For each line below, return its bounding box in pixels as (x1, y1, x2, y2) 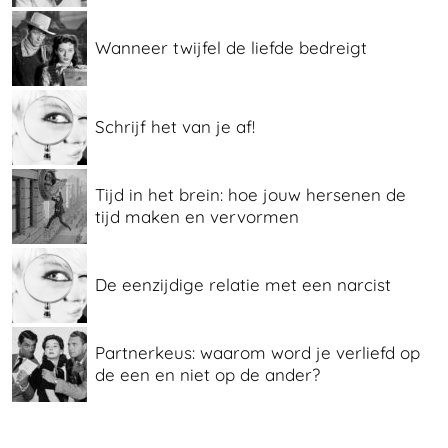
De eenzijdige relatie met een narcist (95, 274, 391, 296)
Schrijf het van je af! (95, 116, 255, 138)
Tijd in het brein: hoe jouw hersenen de (95, 184, 406, 206)
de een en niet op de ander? (95, 364, 320, 386)
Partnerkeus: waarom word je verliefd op (95, 342, 420, 364)
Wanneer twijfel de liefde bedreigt (95, 37, 367, 59)
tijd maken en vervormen (95, 206, 299, 228)
